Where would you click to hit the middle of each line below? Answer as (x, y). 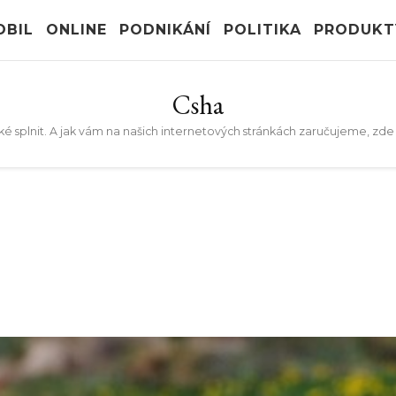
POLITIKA (262, 30)
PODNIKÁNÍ (165, 30)
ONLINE (76, 30)
